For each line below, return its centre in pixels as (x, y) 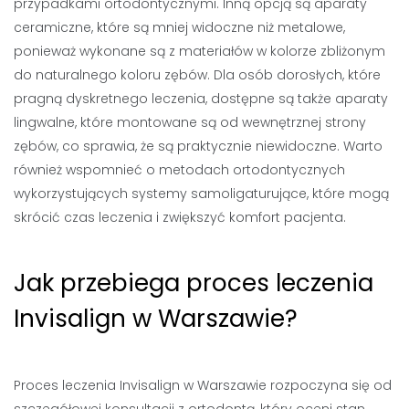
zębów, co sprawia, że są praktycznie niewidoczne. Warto (198, 146)
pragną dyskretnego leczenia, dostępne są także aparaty (201, 98)
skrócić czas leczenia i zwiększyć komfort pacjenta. (180, 217)
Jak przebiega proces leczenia (194, 283)
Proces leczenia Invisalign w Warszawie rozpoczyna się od (203, 385)
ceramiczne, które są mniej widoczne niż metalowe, (179, 27)
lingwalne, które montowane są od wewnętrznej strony (190, 122)
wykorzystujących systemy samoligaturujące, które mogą (201, 193)
